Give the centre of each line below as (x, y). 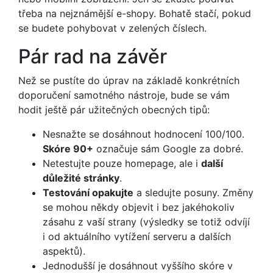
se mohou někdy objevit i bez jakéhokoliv (139, 207)
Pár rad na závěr (93, 56)
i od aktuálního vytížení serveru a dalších (137, 236)
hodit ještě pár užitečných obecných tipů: (114, 109)
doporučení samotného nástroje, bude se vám (124, 95)
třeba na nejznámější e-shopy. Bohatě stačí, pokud (135, 13)
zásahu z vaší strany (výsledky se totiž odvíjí (146, 222)
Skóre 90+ (68, 148)
